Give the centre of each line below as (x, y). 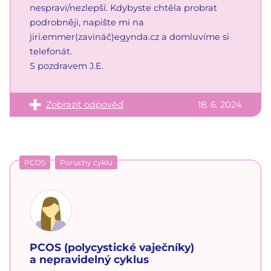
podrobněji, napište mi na (87, 22)
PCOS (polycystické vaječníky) (112, 247)
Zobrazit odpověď (85, 104)
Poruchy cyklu (86, 162)
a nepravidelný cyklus (89, 259)
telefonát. (51, 51)
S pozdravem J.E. (67, 66)
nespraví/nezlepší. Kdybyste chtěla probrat (123, 8)
